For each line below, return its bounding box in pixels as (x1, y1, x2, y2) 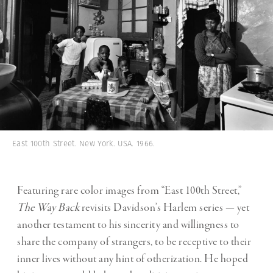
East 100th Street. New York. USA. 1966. (12, 138, 155, 150)
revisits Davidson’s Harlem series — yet (81, 200, 249, 216)
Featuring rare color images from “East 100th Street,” (17, 183, 242, 199)
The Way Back (17, 200, 82, 216)
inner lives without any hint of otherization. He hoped (17, 252, 248, 267)
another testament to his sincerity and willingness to (17, 218, 239, 233)
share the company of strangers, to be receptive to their (17, 235, 251, 250)
